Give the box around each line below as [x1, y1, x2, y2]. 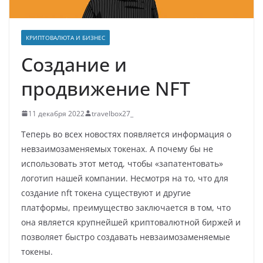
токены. [21, 245, 53, 257]
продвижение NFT [21, 75, 190, 101]
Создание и [21, 51, 127, 77]
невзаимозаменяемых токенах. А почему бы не [21, 143, 213, 154]
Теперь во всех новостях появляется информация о [21, 128, 231, 140]
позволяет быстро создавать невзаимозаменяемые [21, 231, 230, 242]
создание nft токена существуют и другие [21, 187, 191, 198]
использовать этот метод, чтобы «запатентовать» [21, 157, 223, 169]
